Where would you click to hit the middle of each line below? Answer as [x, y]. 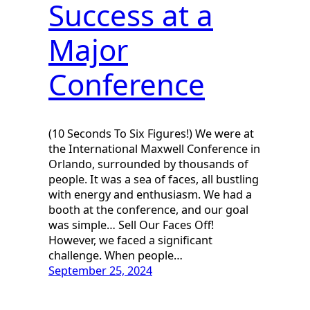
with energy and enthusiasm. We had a [150, 195]
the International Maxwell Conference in [154, 149]
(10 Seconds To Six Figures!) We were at [151, 134]
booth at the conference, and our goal [148, 210]
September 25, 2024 [100, 271]
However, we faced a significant [130, 240]
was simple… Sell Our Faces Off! [131, 225]
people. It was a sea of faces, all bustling [154, 180]
